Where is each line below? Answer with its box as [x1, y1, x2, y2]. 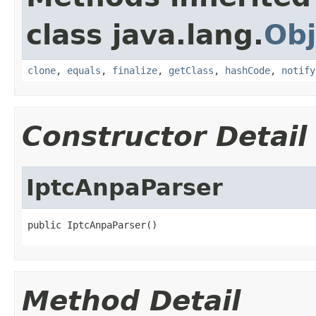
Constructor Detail [22, 120, 307, 152]
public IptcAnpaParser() [28, 219, 157, 231]
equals [67, 64, 101, 76]
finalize [112, 64, 157, 76]
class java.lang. [26, 18, 264, 51]
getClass [169, 64, 214, 76]
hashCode [225, 64, 270, 76]
